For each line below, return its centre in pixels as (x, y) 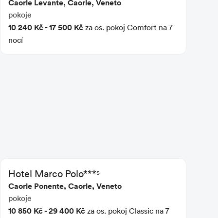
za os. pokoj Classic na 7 (127, 210)
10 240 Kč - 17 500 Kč (45, 27)
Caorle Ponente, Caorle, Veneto (65, 186)
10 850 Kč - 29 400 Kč (46, 210)
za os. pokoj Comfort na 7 (128, 27)
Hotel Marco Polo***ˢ (54, 173)
